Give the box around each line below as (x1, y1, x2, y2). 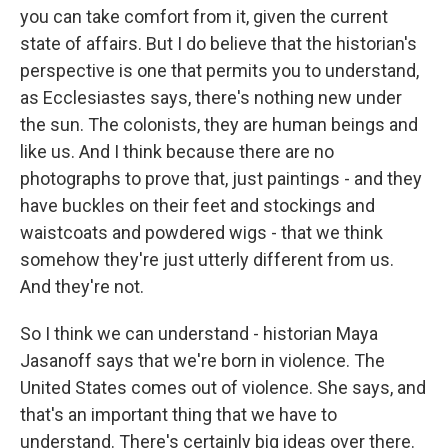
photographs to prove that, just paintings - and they (20, 168, 422, 189)
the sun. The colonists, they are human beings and (20, 114, 418, 135)
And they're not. (20, 276, 144, 297)
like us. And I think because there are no (20, 141, 334, 162)
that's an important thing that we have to (20, 404, 337, 425)
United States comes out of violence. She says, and (20, 377, 426, 398)
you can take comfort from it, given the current (20, 6, 388, 27)
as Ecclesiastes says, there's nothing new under (20, 87, 402, 108)
